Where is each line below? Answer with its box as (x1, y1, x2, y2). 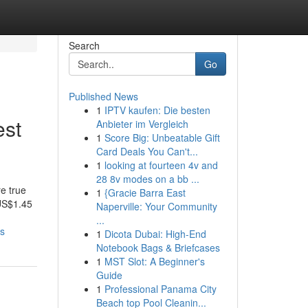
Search (68, 38, 100, 52)
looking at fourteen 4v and (104, 158, 218, 172)
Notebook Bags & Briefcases (96, 241, 220, 254)
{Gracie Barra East (104, 186, 186, 199)
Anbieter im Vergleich (96, 117, 188, 131)
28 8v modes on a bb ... (96, 172, 199, 186)
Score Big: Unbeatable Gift (104, 131, 220, 144)
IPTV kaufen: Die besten (104, 103, 210, 117)
